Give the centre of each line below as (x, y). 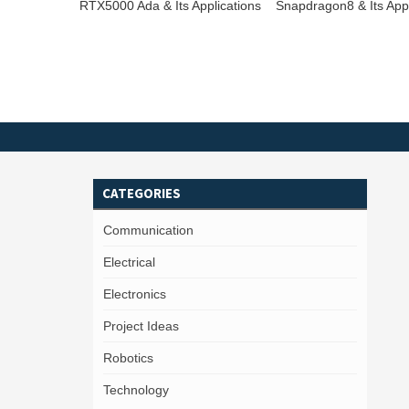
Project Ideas (141, 326)
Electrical (129, 262)
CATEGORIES (142, 193)
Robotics (128, 358)
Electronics (135, 294)
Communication (148, 230)
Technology (136, 390)
